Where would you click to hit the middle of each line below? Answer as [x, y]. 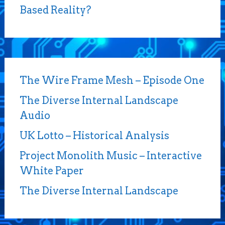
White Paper [51, 171]
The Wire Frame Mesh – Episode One [112, 80]
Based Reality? [55, 10]
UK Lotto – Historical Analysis [94, 135]
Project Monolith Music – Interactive [110, 155]
